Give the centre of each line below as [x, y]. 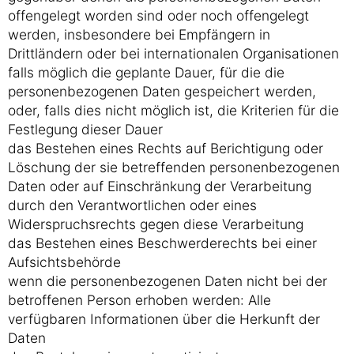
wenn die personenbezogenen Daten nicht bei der [168, 281]
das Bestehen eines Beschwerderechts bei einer [162, 243]
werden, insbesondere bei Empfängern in [139, 34]
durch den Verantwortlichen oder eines [132, 205]
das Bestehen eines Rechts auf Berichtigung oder [166, 148]
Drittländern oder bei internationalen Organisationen [173, 53]
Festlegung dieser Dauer [85, 129]
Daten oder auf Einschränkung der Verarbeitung [160, 186]
